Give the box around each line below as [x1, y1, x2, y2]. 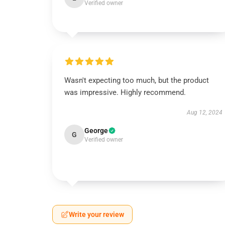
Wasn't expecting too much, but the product [64, 76, 209, 85]
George [84, 127, 108, 135]
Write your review [69, 210, 124, 218]
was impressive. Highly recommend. [64, 88, 186, 97]
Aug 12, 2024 [186, 109, 222, 116]
